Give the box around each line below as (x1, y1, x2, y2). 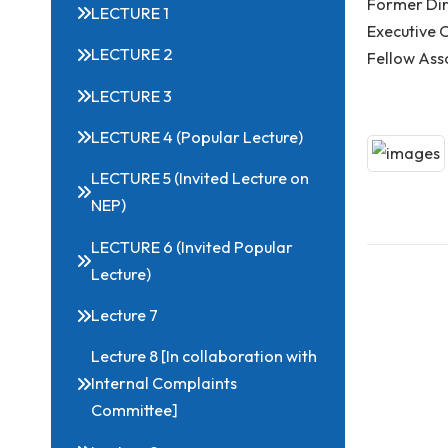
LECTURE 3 (101, 144, 192, 168)
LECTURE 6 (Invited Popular (101, 312, 326, 335)
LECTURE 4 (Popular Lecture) (101, 190, 337, 214)
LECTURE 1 (101, 52, 189, 76)
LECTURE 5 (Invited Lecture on (101, 236, 344, 259)
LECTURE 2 (101, 98, 193, 122)
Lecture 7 (101, 388, 176, 411)
